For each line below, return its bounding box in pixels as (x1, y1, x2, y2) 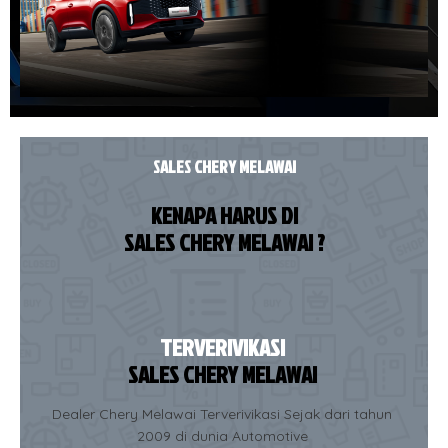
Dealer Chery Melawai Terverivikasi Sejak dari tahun (52, 404, 393, 423)
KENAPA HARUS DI (150, 198, 298, 231)
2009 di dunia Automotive (136, 426, 308, 445)
